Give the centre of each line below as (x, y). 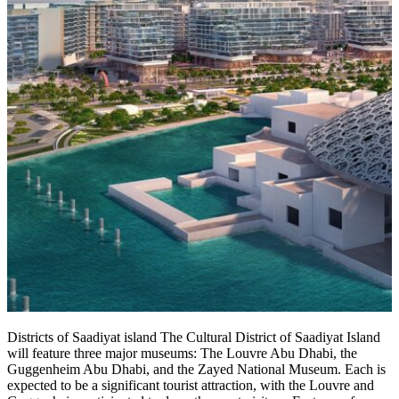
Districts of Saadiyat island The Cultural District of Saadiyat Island (194, 337)
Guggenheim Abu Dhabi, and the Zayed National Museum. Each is (196, 369)
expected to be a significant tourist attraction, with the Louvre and (191, 385)
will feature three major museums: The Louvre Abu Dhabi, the (182, 353)
